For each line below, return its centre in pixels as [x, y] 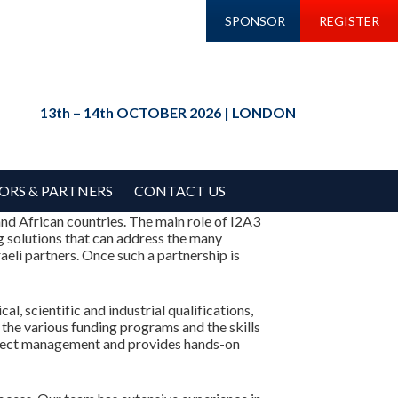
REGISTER [349, 21]
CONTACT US [180, 190]
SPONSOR [255, 21]
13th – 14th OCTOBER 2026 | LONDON [168, 112]
